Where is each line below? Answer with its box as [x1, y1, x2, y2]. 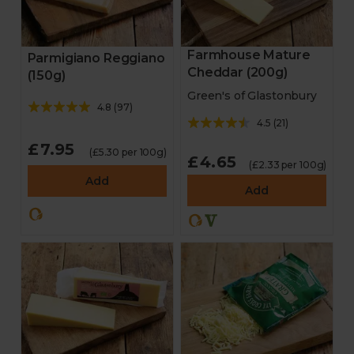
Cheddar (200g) [187, 65, 288, 80]
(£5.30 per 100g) [88, 146, 167, 158]
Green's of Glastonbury [187, 88, 317, 103]
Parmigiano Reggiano [27, 51, 165, 66]
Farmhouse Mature [187, 47, 311, 62]
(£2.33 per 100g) [249, 159, 327, 171]
